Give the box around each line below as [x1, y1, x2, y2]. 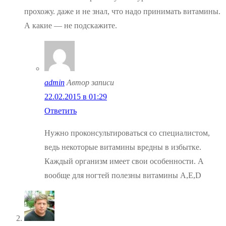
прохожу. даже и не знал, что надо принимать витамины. [24, 7, 220, 16]
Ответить [44, 106, 77, 116]
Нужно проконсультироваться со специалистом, [44, 129, 210, 138]
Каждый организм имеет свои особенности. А [44, 157, 204, 166]
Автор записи [67, 78, 114, 87]
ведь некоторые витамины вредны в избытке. [44, 143, 201, 152]
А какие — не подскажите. [24, 21, 117, 30]
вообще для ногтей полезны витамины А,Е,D [44, 171, 201, 180]
